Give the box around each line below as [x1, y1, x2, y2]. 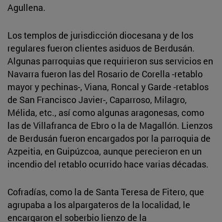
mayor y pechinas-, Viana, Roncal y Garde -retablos [7, 80, 209, 93]
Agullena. [7, 1, 46, 13]
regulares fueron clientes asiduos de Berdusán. [7, 42, 195, 54]
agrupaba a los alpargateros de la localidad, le [7, 198, 190, 211]
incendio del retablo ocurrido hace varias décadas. [7, 158, 209, 170]
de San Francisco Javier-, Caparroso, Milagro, [7, 93, 187, 106]
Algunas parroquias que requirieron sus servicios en [7, 55, 213, 67]
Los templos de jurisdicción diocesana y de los [7, 29, 193, 41]
